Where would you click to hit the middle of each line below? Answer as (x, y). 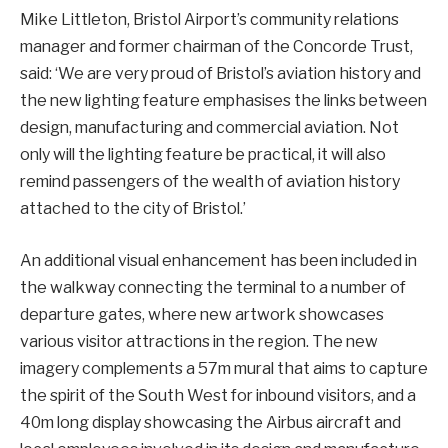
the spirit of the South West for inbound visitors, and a (218, 395)
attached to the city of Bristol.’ (133, 209)
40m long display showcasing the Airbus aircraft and (210, 422)
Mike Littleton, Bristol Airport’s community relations (209, 20)
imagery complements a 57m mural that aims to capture (224, 368)
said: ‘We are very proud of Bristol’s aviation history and (220, 74)
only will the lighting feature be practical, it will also (203, 155)
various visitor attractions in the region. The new (199, 341)
